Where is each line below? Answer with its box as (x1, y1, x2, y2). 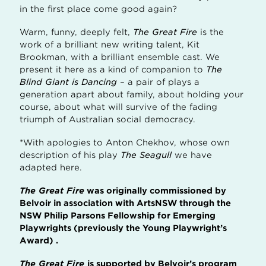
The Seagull (118, 150, 172, 160)
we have (172, 150, 212, 160)
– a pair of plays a (117, 77, 199, 87)
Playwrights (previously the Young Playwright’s (20, 223, 227, 233)
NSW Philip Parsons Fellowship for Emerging (20, 211, 216, 220)
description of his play (20, 150, 118, 160)
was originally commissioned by (84, 186, 226, 195)
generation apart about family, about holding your (20, 90, 243, 99)
